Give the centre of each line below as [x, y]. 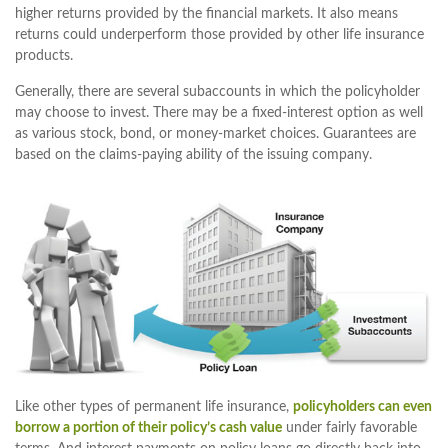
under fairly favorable [349, 427]
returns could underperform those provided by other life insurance [219, 35]
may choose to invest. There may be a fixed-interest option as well [219, 113]
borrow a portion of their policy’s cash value [148, 427]
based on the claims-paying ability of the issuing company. [193, 155]
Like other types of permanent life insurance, [154, 406]
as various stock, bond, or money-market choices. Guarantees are [215, 134]
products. [44, 56]
